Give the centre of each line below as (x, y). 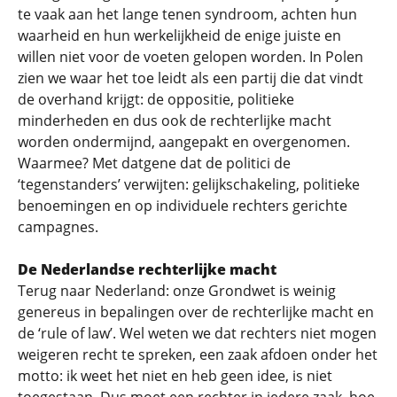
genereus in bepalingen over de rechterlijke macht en (196, 312)
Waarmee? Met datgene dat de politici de (154, 163)
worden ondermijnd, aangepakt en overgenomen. (184, 142)
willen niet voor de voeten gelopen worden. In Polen (191, 57)
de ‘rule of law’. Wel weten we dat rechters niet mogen (197, 333)
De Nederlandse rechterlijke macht (147, 269)
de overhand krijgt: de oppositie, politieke (156, 99)
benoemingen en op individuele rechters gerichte (183, 206)
